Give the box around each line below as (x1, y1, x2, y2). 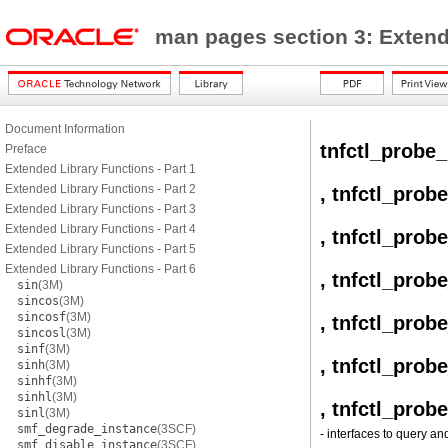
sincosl (17, 326, 66, 340)
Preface (5, 142, 47, 156)
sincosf (17, 310, 66, 324)
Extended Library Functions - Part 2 (5, 182, 196, 196)
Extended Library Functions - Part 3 (5, 202, 196, 216)
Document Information (5, 122, 125, 136)
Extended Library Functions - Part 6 (5, 262, 196, 276)
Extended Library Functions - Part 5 (5, 242, 196, 256)
